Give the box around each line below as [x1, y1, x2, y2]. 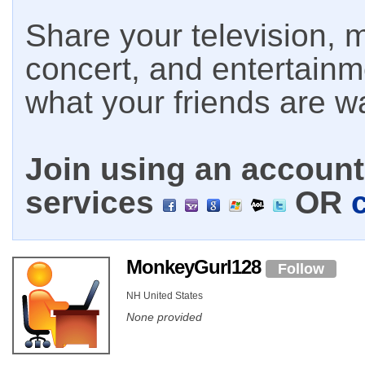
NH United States [126, 289, 203, 301]
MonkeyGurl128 [126, 256, 266, 278]
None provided [126, 310, 202, 323]
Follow [278, 260, 324, 277]
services [25, 185, 163, 220]
